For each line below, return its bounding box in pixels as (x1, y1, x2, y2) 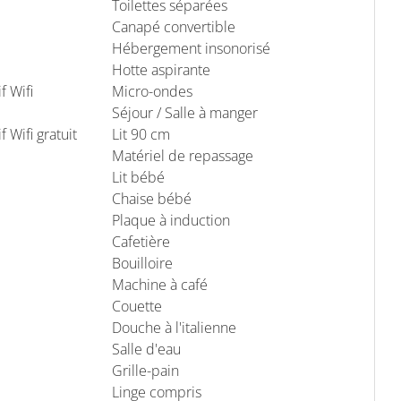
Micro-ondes (112, 81, 192, 101)
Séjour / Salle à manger (112, 102, 258, 123)
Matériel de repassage (112, 145, 253, 166)
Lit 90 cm (112, 124, 170, 144)
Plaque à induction (112, 209, 230, 230)
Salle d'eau (112, 338, 181, 359)
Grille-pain (112, 360, 179, 380)
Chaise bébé (112, 188, 192, 209)
